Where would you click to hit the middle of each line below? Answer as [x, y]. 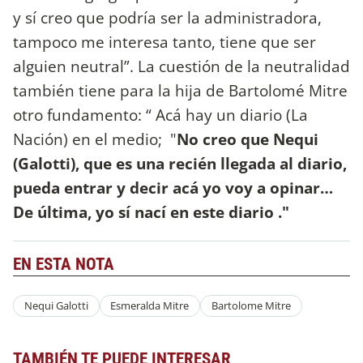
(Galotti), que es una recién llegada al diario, [180, 164]
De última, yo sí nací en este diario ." [153, 212]
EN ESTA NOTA [64, 264]
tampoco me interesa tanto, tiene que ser [164, 42]
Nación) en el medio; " [95, 139]
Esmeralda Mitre [150, 306]
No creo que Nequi [248, 139]
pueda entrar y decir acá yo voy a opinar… [173, 188]
